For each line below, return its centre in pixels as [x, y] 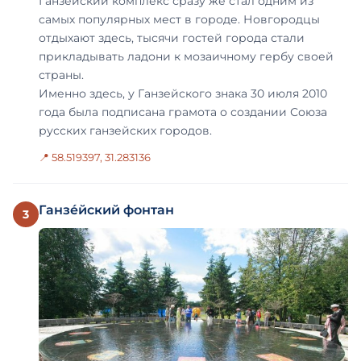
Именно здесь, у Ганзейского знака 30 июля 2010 [183, 93]
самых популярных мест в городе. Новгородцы [179, 19]
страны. [61, 75]
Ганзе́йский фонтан [106, 210]
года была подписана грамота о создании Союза [183, 112]
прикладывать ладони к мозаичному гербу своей [186, 56]
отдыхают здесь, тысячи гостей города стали [172, 37]
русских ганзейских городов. [125, 130]
